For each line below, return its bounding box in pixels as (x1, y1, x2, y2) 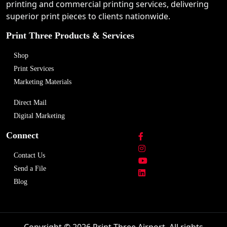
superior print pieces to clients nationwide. (6, 11, 170, 22)
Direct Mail (14, 99, 47, 107)
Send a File (14, 165, 46, 173)
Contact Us (14, 152, 45, 160)
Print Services (14, 65, 54, 73)
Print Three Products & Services (6, 30, 134, 41)
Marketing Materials (14, 78, 71, 86)
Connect (6, 130, 39, 141)
